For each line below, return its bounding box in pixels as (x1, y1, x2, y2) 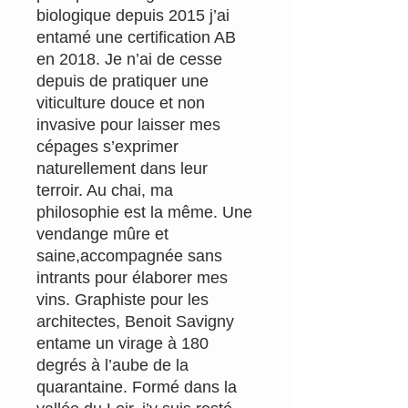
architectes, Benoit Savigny (36, 311, 234, 331)
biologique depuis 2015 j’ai (36, 5, 229, 25)
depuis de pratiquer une (36, 71, 209, 90)
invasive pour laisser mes (36, 115, 220, 134)
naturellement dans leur (36, 158, 208, 178)
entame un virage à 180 (36, 333, 209, 352)
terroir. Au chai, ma (36, 180, 173, 199)
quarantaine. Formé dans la (36, 377, 237, 396)
